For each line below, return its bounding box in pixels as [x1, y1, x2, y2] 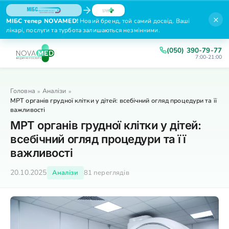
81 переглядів [83, 168, 129, 177]
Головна [10, 86, 35, 95]
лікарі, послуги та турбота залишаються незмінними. [6, 26, 160, 34]
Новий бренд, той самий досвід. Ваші [78, 17, 190, 25]
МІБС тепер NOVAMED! [6, 17, 78, 25]
